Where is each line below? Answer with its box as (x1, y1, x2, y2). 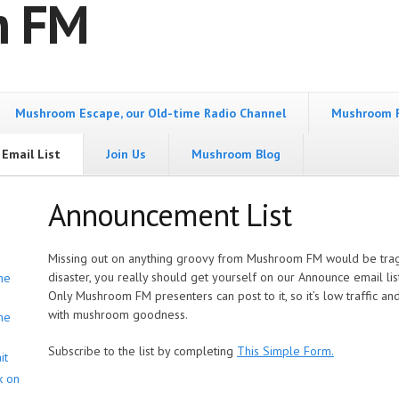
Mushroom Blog (191, 146, 281, 163)
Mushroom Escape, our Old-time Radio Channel (15, 105, 286, 122)
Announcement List (48, 194, 291, 236)
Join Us (106, 146, 146, 163)
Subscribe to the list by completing (48, 343, 237, 360)
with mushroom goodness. (48, 306, 188, 323)
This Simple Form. (237, 343, 334, 360)
